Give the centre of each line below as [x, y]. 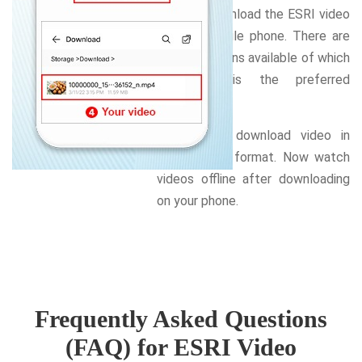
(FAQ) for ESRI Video [181, 347]
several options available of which [253, 57]
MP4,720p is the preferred [253, 79]
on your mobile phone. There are [253, 36]
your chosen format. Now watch [253, 157]
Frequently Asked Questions [181, 318]
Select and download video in [253, 135]
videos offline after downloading [253, 179]
